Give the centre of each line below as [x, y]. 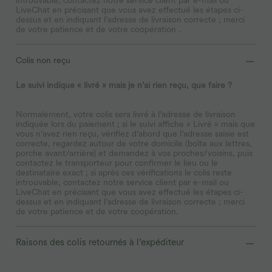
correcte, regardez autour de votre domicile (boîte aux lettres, [134, 143]
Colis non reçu [43, 60]
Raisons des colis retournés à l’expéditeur [100, 242]
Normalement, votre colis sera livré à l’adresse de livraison [126, 114]
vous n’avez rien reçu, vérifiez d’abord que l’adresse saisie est [132, 133]
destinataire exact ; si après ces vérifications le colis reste [124, 172]
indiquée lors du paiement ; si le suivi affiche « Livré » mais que [135, 124]
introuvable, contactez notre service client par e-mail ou [122, 182]
